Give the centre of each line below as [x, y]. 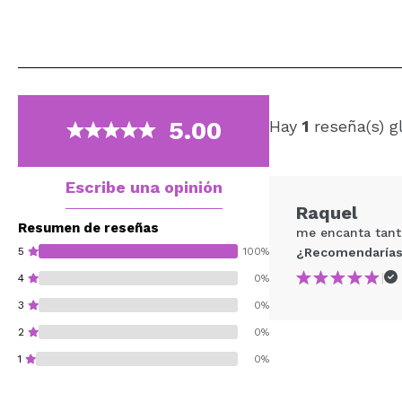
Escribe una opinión [144, 187]
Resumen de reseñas [88, 227]
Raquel [327, 212]
